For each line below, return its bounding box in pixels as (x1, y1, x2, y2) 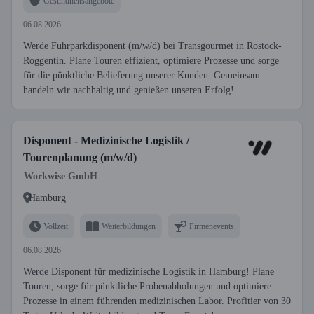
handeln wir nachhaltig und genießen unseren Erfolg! (23, 85, 234, 95)
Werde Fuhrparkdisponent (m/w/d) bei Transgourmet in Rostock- (23, 41, 282, 51)
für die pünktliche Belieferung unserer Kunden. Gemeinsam (23, 70, 260, 81)
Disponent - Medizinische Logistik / (23, 135, 189, 146)
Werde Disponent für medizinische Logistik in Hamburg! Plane (23, 266, 274, 277)
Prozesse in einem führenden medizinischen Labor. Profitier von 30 (23, 296, 291, 306)
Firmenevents (189, 221, 234, 231)
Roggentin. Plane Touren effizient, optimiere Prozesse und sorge (23, 55, 279, 66)
